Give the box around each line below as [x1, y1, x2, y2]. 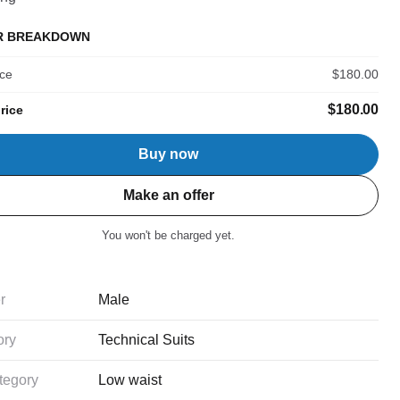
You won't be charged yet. [102, 229, 236, 242]
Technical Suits [98, 331, 196, 347]
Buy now [138, 146, 199, 162]
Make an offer [122, 187, 214, 203]
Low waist [98, 371, 162, 387]
